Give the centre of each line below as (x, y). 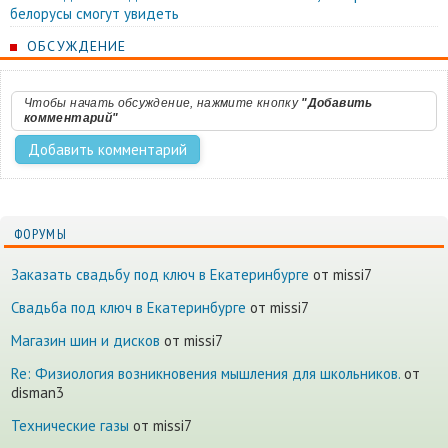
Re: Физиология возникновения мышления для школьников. (205, 374)
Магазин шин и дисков (85, 341)
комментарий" (71, 118)
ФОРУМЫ (40, 234)
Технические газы (70, 426)
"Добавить (337, 103)
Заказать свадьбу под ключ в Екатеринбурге (160, 275)
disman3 (37, 393)
